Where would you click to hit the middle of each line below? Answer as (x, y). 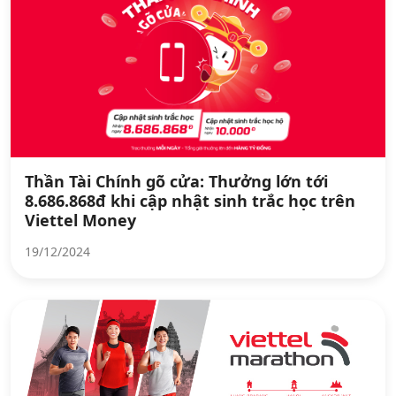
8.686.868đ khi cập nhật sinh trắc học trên (190, 200)
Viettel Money (80, 220)
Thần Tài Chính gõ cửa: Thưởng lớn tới (176, 181)
